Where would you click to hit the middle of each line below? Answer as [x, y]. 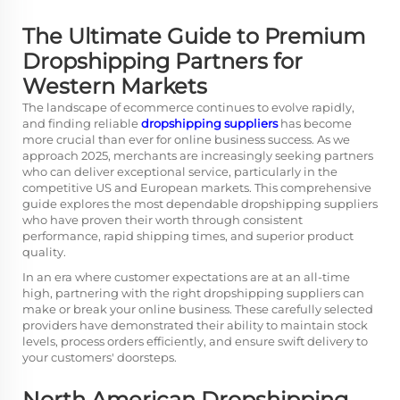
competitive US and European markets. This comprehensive [197, 187]
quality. [44, 252]
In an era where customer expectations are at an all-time [186, 277]
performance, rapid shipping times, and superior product [188, 236]
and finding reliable [82, 123]
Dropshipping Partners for [162, 61]
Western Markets [115, 86]
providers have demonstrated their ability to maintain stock [195, 325]
